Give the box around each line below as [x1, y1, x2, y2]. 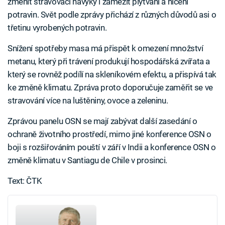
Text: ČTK [8, 176, 42, 186]
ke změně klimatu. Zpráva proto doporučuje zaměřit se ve [8, 82, 213, 93]
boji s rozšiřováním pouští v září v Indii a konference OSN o [8, 142, 216, 153]
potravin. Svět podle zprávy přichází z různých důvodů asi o [8, 10, 216, 20]
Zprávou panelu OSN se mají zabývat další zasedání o [8, 116, 197, 127]
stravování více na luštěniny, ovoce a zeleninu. [8, 95, 168, 106]
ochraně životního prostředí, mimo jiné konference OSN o [8, 129, 211, 140]
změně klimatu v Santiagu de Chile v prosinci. [8, 155, 168, 166]
